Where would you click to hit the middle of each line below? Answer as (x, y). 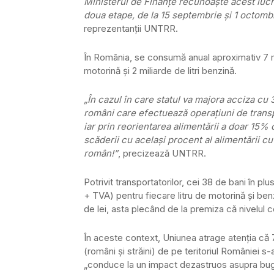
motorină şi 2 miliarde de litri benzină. (160, 70)
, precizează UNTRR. (162, 153)
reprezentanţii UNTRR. (131, 28)
